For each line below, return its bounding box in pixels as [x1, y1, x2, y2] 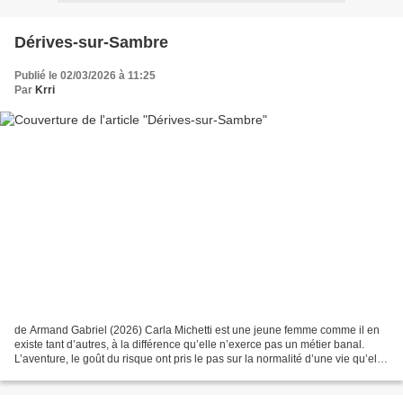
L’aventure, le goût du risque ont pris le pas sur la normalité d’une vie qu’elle [14, 353, 386, 366]
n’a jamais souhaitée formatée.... [14, 367, 173, 381]
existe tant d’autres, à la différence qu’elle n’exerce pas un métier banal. [14, 338, 364, 352]
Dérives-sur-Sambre [14, 32, 168, 51]
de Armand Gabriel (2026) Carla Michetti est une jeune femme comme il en [14, 324, 380, 337]
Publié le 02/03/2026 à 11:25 [14, 68, 156, 82]
